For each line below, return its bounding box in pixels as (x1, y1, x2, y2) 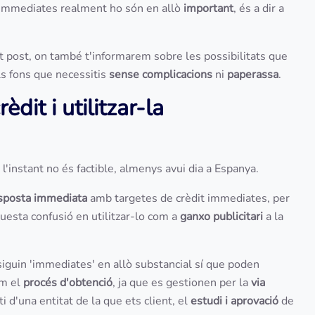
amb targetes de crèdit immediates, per (87, 191, 290, 206)
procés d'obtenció (23, 275, 112, 290)
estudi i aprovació (191, 293, 278, 309)
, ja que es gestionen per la (112, 275, 251, 290)
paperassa (227, 67, 278, 82)
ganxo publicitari (180, 209, 266, 224)
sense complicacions (109, 67, 215, 82)
